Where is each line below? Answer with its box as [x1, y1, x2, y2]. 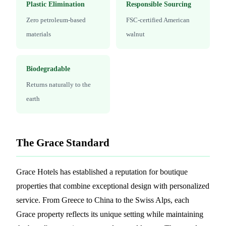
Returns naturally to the [26, 80, 91, 88]
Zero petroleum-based [26, 16, 86, 24]
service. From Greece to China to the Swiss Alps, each [16, 195, 189, 204]
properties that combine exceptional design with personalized [16, 181, 209, 190]
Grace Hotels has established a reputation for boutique [16, 167, 188, 176]
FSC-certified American [126, 16, 190, 24]
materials [26, 30, 51, 38]
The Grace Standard [16, 136, 109, 148]
